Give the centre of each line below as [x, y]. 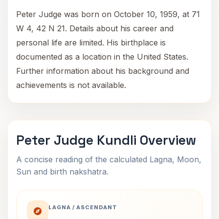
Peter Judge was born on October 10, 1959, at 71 [108, 14]
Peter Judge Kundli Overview [106, 140]
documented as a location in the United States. [102, 57]
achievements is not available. [71, 85]
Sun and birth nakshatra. [62, 172]
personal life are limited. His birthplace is [91, 43]
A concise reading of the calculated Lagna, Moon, [109, 159]
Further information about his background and [103, 71]
